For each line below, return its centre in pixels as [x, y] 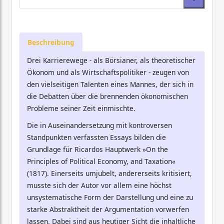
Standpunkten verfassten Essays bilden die [96, 137]
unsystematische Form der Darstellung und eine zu [110, 197]
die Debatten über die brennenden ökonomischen [107, 96]
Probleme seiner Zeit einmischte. [81, 108]
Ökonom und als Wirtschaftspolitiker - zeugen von [108, 72]
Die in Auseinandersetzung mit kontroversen [99, 125]
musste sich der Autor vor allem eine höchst [99, 185]
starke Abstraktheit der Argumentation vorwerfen [108, 209]
